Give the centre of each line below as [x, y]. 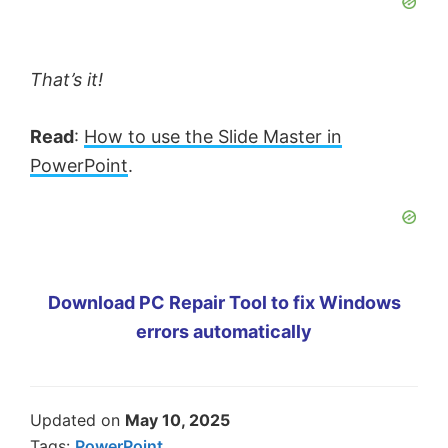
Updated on [77, 419]
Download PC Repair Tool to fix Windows [224, 302]
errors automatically [224, 331]
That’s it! [66, 79]
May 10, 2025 [177, 419]
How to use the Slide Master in [213, 136]
